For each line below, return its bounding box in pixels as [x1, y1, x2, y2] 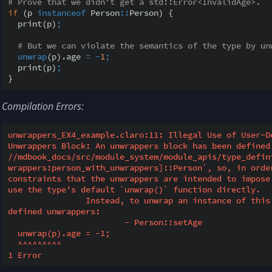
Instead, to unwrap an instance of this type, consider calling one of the [8, 194, 86, 206]
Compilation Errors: [2, 99, 84, 113]
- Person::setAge [8, 216, 124, 228]
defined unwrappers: [8, 205, 100, 217]
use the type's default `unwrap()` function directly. [8, 183, 260, 195]
